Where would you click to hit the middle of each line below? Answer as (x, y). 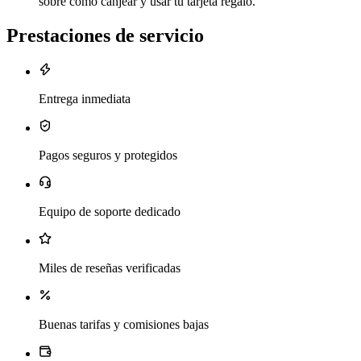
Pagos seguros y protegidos (108, 155)
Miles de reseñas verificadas (110, 268)
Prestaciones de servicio (105, 35)
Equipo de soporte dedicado (110, 211)
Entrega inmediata (85, 98)
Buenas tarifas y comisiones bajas (124, 324)
